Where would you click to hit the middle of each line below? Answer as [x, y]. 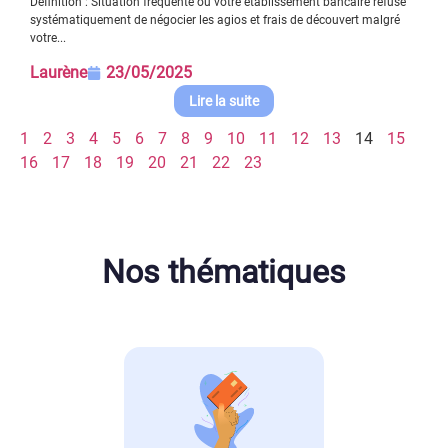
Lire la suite [224, 101]
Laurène [58, 73]
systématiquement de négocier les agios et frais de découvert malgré [215, 19]
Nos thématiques [224, 272]
